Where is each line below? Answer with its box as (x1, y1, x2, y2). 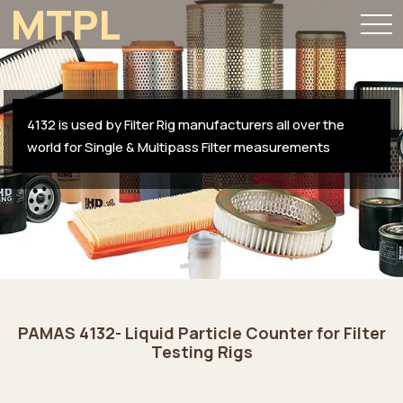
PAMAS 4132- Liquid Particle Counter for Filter (17, 322, 386, 344)
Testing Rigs (150, 341, 253, 363)
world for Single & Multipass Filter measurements (27, 138, 331, 157)
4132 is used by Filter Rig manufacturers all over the (27, 115, 345, 134)
